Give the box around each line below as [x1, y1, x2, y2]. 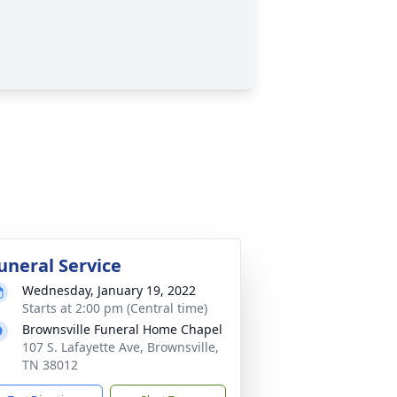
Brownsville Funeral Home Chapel [22, 321, 222, 338]
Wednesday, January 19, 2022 [22, 282, 196, 299]
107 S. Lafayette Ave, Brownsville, [22, 339, 219, 355]
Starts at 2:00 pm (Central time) [22, 300, 207, 316]
